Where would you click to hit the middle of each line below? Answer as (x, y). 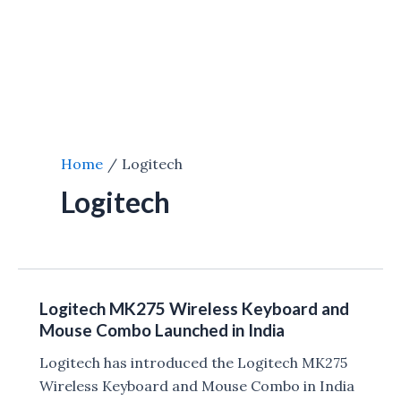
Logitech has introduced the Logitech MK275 (193, 363)
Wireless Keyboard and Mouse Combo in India (197, 386)
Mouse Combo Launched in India (162, 330)
